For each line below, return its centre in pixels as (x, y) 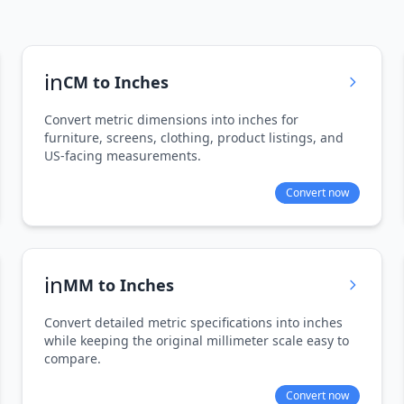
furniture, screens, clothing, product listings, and (194, 138)
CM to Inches (116, 82)
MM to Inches (119, 285)
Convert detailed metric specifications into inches (193, 322)
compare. (73, 358)
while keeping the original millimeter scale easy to (197, 340)
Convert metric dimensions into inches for (171, 119)
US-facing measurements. (123, 156)
